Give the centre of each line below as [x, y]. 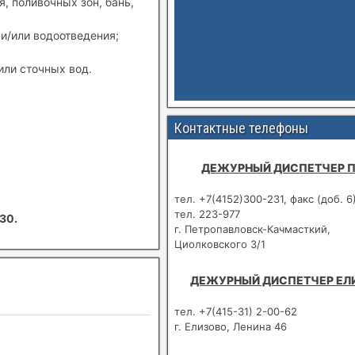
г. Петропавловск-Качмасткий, [253, 229]
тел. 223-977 [208, 214]
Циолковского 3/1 [220, 244]
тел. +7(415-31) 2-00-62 [236, 311]
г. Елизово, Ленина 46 [231, 326]
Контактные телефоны [242, 128]
